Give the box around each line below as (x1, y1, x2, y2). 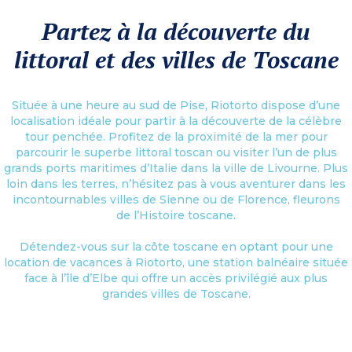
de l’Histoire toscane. (116, 207, 236, 222)
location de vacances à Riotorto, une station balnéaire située (4, 255, 348, 269)
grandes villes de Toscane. (101, 286, 251, 301)
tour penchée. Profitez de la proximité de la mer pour (24, 129, 328, 144)
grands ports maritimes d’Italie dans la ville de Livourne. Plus (4, 160, 348, 175)
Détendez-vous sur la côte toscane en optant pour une (19, 239, 333, 254)
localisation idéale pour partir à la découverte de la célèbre (10, 113, 342, 128)
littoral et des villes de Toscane (13, 43, 339, 75)
